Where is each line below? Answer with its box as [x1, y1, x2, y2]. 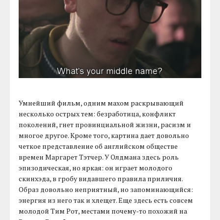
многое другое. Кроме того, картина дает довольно [19, 130, 190, 140]
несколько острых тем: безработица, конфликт [19, 109, 176, 118]
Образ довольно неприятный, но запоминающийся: [19, 184, 193, 194]
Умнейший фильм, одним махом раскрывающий [19, 98, 184, 108]
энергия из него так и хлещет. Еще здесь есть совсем [19, 195, 193, 205]
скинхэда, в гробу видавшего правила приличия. [19, 173, 183, 183]
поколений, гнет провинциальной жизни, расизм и [19, 119, 192, 129]
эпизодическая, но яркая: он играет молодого [19, 163, 173, 172]
